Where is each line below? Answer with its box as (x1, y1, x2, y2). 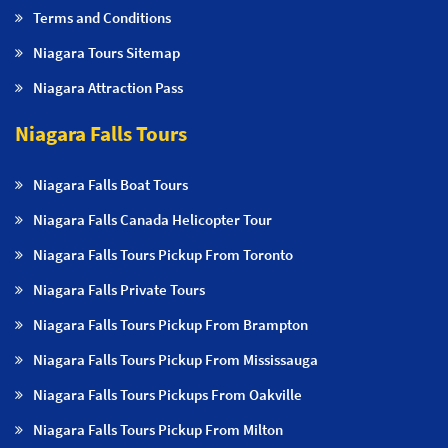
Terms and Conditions (33, 7, 171, 27)
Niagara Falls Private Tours (33, 279, 205, 299)
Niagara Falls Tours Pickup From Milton (33, 419, 283, 439)
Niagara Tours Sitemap (33, 42, 180, 62)
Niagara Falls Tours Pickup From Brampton (33, 314, 308, 334)
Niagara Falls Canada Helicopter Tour (33, 209, 272, 229)
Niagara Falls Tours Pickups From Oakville (33, 384, 302, 404)
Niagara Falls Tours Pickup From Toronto (33, 244, 293, 264)
